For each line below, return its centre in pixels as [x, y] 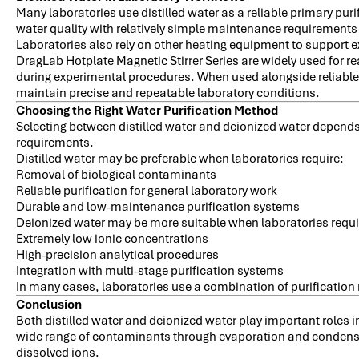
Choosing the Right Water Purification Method [147, 110]
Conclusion [49, 304]
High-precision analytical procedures [117, 254]
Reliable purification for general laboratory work [147, 190]
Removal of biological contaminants [116, 174]
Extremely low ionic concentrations [112, 238]
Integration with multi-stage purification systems [150, 270]
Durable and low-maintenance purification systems [158, 206]
